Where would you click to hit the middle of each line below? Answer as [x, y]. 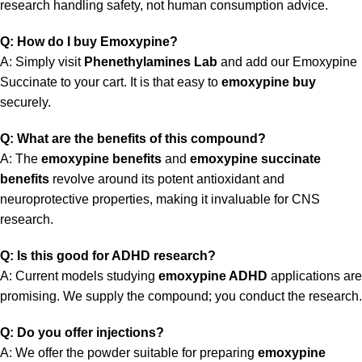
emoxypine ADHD [213, 276]
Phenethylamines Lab [151, 62]
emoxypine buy [269, 82]
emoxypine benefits [101, 159]
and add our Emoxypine [287, 62]
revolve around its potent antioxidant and [167, 179]
